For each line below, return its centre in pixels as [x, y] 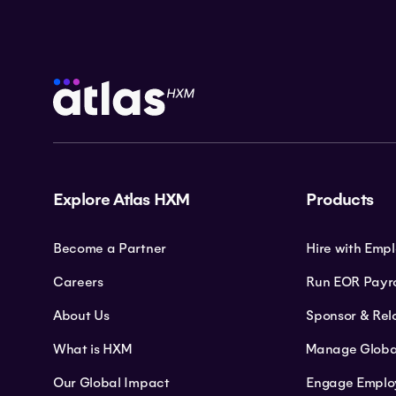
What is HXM [92, 349]
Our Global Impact [111, 382]
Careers [78, 282]
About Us [81, 315]
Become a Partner [110, 248]
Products [339, 199]
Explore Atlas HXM [122, 199]
